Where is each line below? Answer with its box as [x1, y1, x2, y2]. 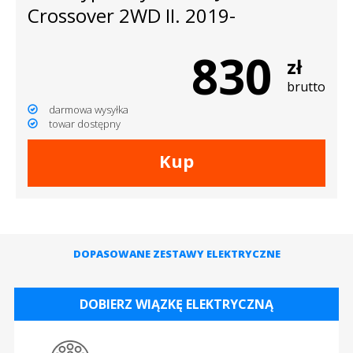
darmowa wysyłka [46, 102, 129, 117]
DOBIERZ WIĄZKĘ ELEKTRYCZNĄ [80, 295, 273, 313]
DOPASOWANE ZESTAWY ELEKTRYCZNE [72, 246, 281, 261]
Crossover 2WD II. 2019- [28, 2, 236, 28]
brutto [287, 77, 325, 95]
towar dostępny [46, 116, 121, 131]
